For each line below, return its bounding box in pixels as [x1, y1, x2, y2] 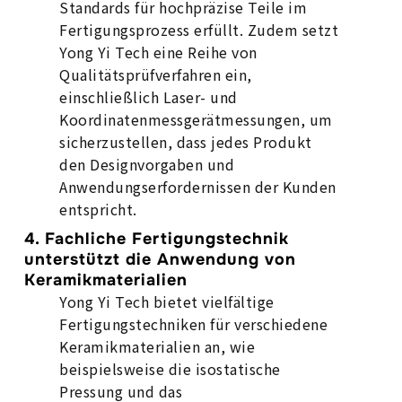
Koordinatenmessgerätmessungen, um [59, 109, 333, 130]
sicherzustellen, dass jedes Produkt [59, 131, 312, 153]
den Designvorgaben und [59, 153, 235, 175]
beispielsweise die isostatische [59, 358, 281, 380]
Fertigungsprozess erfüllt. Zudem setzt [59, 19, 339, 40]
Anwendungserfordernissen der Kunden [59, 176, 336, 197]
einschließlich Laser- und [59, 86, 238, 108]
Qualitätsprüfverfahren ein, [59, 64, 252, 85]
